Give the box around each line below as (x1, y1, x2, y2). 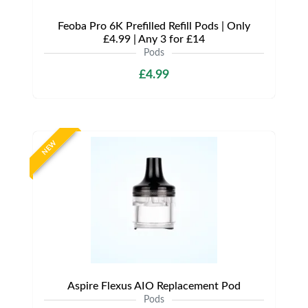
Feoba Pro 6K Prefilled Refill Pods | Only (58, 20, 250, 32)
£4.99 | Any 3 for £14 (103, 33, 205, 45)
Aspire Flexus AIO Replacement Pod (67, 280, 241, 291)
